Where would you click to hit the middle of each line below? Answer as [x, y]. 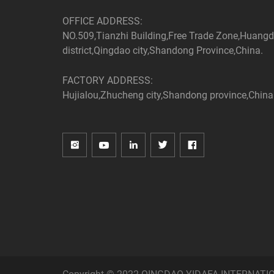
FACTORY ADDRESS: [108, 80]
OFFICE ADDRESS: [102, 20]
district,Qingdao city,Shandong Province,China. [163, 50]
